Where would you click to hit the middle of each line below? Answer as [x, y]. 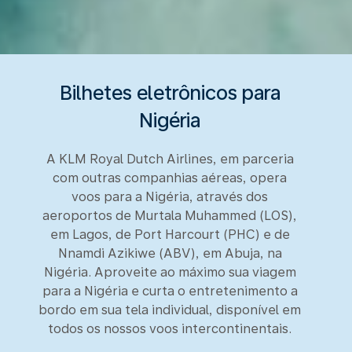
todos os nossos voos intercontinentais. [170, 328]
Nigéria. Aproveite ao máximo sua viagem [170, 272]
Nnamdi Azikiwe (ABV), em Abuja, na [170, 253]
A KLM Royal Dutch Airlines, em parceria [170, 159]
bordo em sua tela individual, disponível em [170, 310]
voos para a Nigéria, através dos [170, 196]
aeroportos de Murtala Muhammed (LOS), [170, 215]
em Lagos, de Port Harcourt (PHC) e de [170, 234]
